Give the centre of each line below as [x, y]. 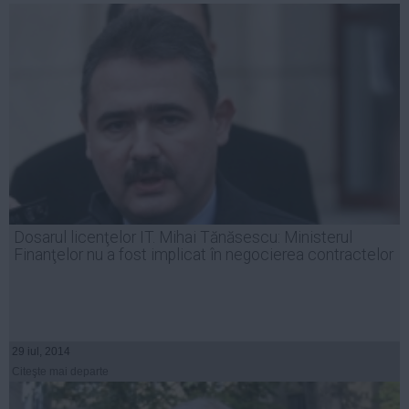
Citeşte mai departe [60, 371]
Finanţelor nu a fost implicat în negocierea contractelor [204, 254]
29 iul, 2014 [41, 351]
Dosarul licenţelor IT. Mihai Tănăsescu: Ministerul [183, 237]
